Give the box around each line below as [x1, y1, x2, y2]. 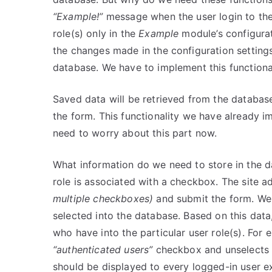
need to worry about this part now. [53, 127, 217, 139]
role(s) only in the [53, 27, 139, 39]
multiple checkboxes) [53, 192, 154, 205]
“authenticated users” [53, 243, 153, 256]
